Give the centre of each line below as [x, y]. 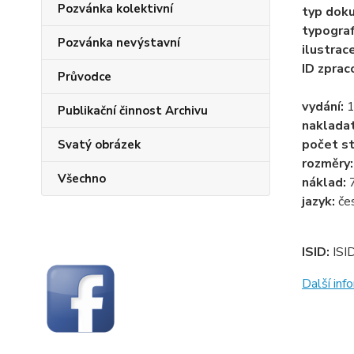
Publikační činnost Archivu [133, 111]
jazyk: [320, 201]
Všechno [82, 179]
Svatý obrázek [99, 145]
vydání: [324, 107]
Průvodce [85, 77]
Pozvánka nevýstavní [119, 43]
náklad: [325, 183]
